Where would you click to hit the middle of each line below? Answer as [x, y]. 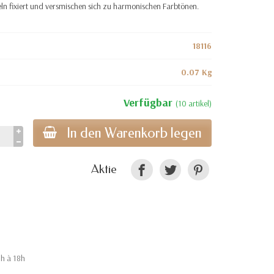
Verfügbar [149, 102]
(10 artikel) [193, 103]
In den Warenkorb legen [134, 133]
